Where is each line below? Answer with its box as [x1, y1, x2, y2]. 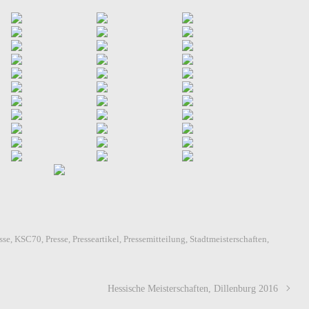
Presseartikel [72, 235, 120, 244]
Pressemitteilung [123, 235, 186, 244]
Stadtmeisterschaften [190, 235, 268, 244]
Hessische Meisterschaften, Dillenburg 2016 [108, 283, 279, 294]
